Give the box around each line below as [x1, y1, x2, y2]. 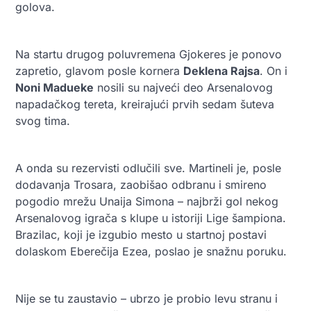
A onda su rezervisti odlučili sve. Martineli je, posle [15, 160, 281, 175]
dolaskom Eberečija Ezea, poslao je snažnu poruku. [15, 244, 287, 258]
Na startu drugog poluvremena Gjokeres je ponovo [15, 47, 282, 61]
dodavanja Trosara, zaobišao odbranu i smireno [15, 177, 267, 192]
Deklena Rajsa [183, 63, 260, 78]
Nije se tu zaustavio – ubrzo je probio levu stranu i [15, 291, 278, 305]
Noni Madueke [15, 80, 94, 94]
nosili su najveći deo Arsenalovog [94, 80, 273, 94]
